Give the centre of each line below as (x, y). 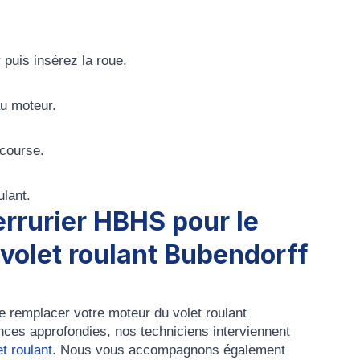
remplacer (40, 313)
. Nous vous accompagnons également (169, 350)
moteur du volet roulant (178, 313)
